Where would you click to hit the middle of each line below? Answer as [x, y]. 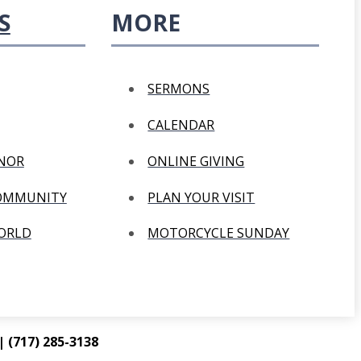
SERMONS [179, 89]
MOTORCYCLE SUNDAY [219, 233]
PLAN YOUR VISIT [201, 197]
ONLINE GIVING [196, 161]
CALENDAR [181, 125]
